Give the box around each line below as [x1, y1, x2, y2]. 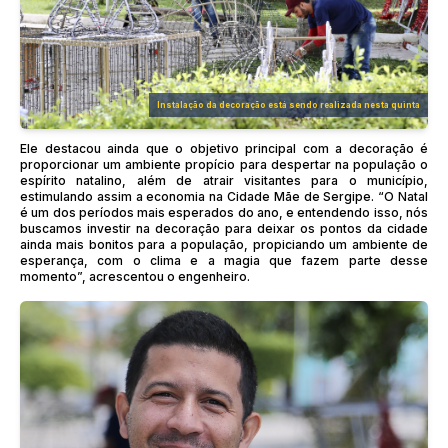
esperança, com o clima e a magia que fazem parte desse [20, 252, 428, 268]
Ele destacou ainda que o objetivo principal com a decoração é [20, 140, 428, 156]
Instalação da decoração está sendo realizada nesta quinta [157, 99, 420, 110]
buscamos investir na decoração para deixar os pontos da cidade [20, 220, 428, 236]
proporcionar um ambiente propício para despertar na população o [20, 156, 428, 172]
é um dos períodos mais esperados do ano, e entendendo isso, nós [20, 204, 428, 220]
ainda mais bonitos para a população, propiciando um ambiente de [20, 236, 428, 252]
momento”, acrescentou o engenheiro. [20, 268, 250, 284]
